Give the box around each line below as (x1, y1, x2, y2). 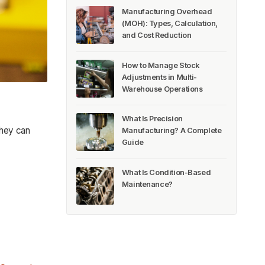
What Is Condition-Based (121, 167, 211, 177)
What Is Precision (121, 114, 183, 124)
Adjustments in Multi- (121, 72, 198, 82)
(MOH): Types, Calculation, (121, 19, 218, 28)
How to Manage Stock (121, 60, 199, 70)
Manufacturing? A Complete (121, 126, 222, 135)
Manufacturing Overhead (121, 7, 212, 17)
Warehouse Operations (121, 84, 203, 93)
